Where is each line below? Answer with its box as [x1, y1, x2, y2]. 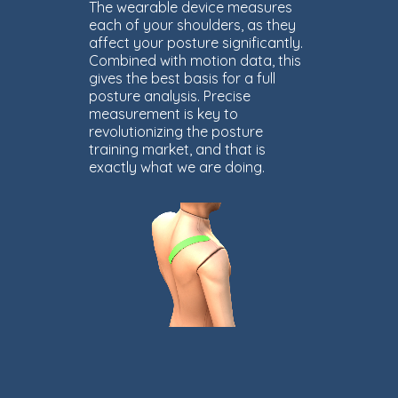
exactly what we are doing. [89, 158, 265, 176]
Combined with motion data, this [89, 52, 301, 69]
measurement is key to [89, 105, 238, 123]
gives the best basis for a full [89, 69, 275, 87]
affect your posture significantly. [89, 34, 303, 52]
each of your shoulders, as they [89, 16, 296, 34]
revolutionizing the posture [89, 123, 263, 140]
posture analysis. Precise [89, 87, 251, 105]
